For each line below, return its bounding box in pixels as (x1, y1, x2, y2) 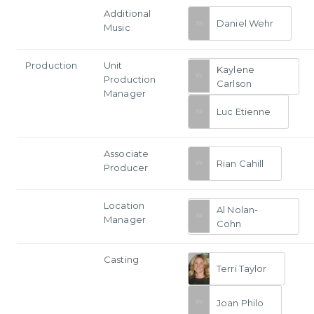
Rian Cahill (217, 158, 264, 170)
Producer (104, 161, 149, 173)
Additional (104, 7, 151, 19)
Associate (104, 147, 149, 159)
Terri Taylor (217, 263, 267, 275)
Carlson (217, 77, 252, 89)
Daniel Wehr (217, 18, 274, 29)
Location (104, 199, 145, 211)
